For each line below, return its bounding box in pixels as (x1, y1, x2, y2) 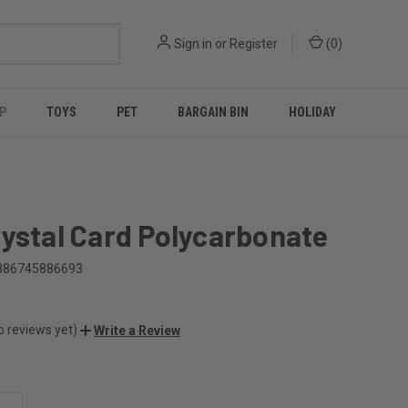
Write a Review (94, 322, 180, 338)
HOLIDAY (289, 105, 336, 119)
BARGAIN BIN (178, 105, 249, 119)
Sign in (174, 36, 212, 51)
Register (229, 36, 278, 51)
